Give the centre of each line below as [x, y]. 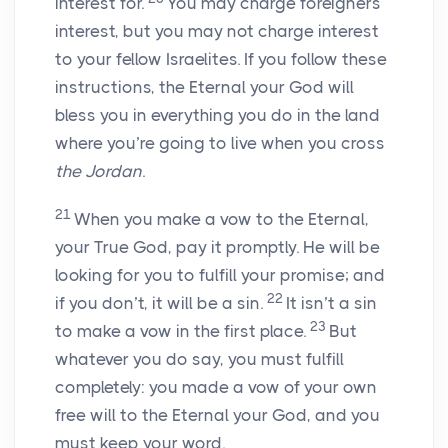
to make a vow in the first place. [182, 331]
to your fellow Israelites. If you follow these [221, 59]
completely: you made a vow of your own [216, 387]
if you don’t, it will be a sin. [161, 303]
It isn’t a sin [331, 303]
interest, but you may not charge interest [217, 31]
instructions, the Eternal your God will [204, 87]
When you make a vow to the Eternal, [221, 219]
